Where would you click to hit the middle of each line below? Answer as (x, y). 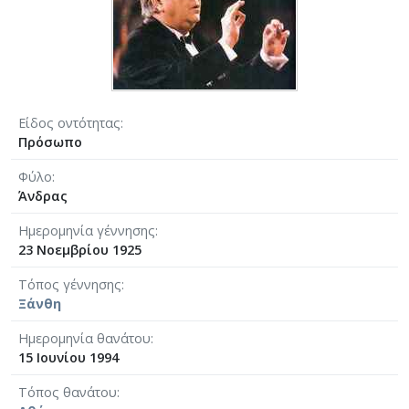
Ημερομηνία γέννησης (87, 230)
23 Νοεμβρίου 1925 (80, 249)
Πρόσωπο (50, 142)
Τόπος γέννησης (70, 284)
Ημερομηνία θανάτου (84, 338)
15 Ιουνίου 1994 (68, 357)
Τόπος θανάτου (68, 392)
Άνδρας (43, 195)
